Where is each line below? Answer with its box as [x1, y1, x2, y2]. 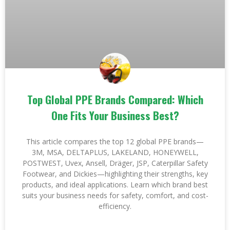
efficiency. [99, 201, 131, 211]
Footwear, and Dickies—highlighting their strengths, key [22, 169, 208, 179]
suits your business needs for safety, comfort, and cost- [22, 190, 208, 200]
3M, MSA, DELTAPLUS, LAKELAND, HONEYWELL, [31, 147, 199, 157]
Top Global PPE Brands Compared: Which [27, 91, 203, 107]
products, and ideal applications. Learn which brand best [22, 180, 208, 189]
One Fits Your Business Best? [51, 107, 179, 123]
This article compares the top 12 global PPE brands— [26, 137, 204, 146]
